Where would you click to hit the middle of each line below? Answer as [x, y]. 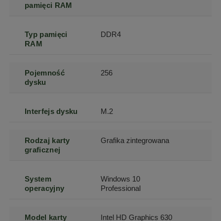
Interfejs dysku [51, 111]
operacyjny [45, 188]
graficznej [43, 150]
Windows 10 [121, 179]
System [38, 179]
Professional [121, 188]
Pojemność [45, 73]
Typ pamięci [46, 34]
